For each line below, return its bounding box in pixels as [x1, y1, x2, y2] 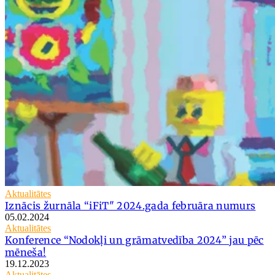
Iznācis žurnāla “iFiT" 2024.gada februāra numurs [5, 199, 256, 212]
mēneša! [5, 246, 47, 258]
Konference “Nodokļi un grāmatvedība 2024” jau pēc [5, 233, 264, 246]
